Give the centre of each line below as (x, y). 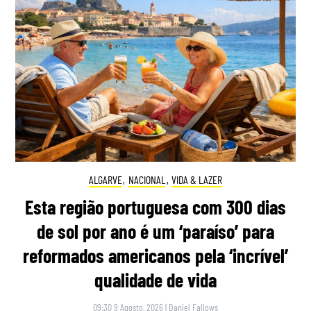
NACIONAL (147, 180)
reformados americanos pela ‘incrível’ (155, 255)
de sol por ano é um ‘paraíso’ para (155, 231)
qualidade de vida (155, 279)
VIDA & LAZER (197, 180)
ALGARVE (105, 180)
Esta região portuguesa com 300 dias (155, 207)
